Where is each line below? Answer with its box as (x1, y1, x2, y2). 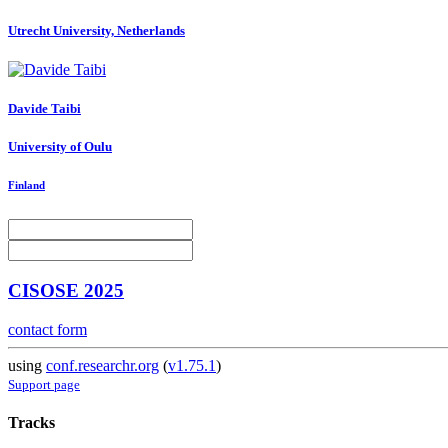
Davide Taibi (8, 100, 81, 116)
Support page (8, 376, 80, 392)
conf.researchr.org (46, 356, 159, 374)
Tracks (8, 414, 55, 432)
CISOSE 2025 (8, 280, 124, 302)
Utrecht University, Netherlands (8, 22, 185, 38)
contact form (8, 320, 87, 338)
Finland (8, 179, 45, 192)
